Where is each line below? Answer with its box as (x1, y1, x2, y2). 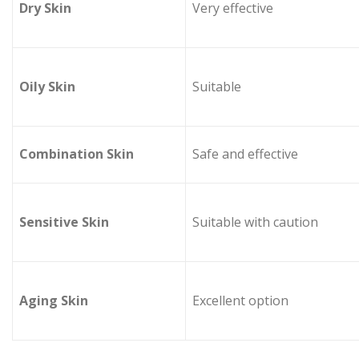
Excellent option (192, 291, 288, 309)
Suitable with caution (192, 212, 318, 231)
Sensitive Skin (19, 212, 109, 231)
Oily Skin (19, 77, 75, 95)
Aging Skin (19, 291, 88, 309)
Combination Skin (19, 144, 134, 163)
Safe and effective (192, 144, 298, 163)
